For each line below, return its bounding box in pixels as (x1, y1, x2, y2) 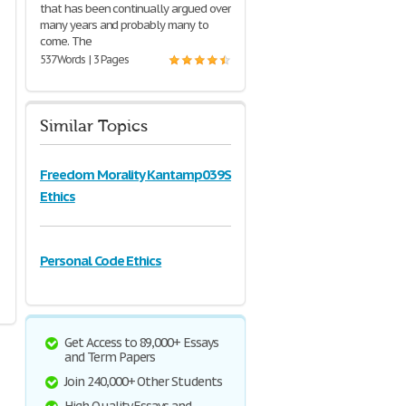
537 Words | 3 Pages (40, 53, 130, 67)
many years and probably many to (40, 17, 208, 34)
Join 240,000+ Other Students (64, 373, 222, 391)
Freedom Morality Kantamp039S (40, 166, 231, 184)
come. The (40, 34, 92, 50)
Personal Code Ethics (40, 252, 162, 270)
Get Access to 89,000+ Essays (64, 334, 218, 352)
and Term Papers (64, 349, 156, 366)
